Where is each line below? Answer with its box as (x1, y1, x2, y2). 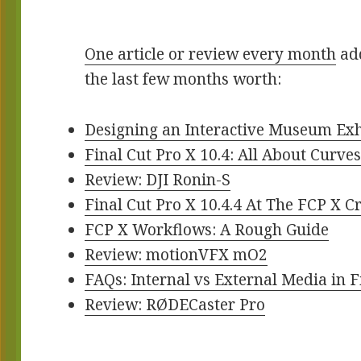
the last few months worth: (85, 68, 282, 90)
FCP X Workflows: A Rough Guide (85, 219, 330, 241)
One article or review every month (85, 44, 337, 65)
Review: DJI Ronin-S (85, 169, 231, 191)
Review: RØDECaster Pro (85, 294, 266, 316)
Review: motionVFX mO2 (85, 244, 268, 266)
